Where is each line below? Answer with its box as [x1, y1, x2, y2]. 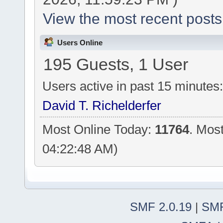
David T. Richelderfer [42, 98, 162, 112]
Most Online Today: [42, 122, 155, 137]
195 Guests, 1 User [43, 55, 188, 74]
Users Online [57, 38, 103, 47]
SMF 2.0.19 [130, 200, 192, 214]
